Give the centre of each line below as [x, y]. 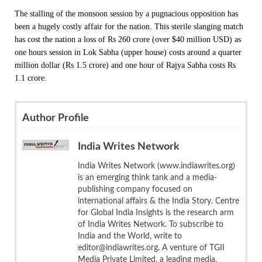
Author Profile [56, 118]
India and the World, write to [130, 236]
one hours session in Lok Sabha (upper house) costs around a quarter [128, 52]
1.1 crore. [31, 78]
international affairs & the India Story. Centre [158, 201]
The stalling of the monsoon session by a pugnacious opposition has [126, 13]
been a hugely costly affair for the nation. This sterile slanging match [129, 26]
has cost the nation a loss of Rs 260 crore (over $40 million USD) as [128, 39]
